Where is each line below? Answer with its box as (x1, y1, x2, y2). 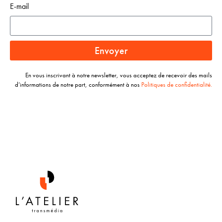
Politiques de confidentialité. (141, 80, 212, 89)
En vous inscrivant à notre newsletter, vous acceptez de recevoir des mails (25, 70, 212, 79)
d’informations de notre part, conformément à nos (15, 80, 141, 89)
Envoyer (94, 44, 128, 57)
